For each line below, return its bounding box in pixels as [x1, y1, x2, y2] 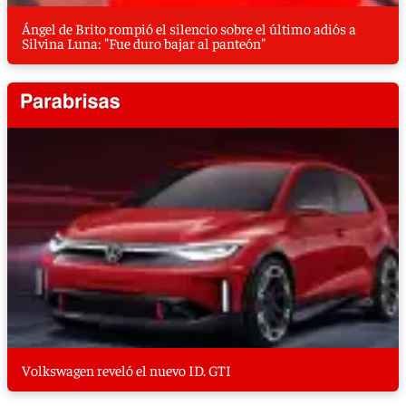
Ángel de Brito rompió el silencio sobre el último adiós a [22, 18, 356, 37]
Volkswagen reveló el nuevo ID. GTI [22, 360, 231, 379]
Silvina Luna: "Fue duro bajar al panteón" [22, 33, 266, 52]
